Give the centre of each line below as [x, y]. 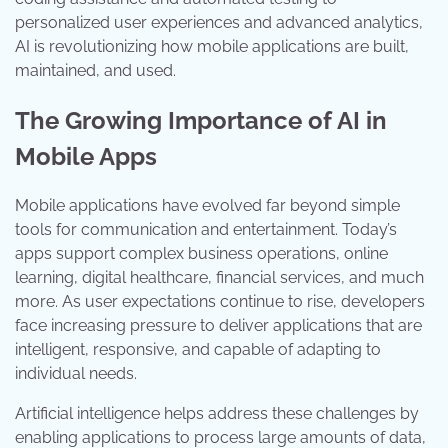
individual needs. [76, 374]
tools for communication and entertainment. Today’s [206, 230]
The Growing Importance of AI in [201, 120]
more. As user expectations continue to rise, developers [220, 302]
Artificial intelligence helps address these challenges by [217, 414]
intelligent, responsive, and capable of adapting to [198, 350]
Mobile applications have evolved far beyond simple [207, 206]
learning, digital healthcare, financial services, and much [219, 278]
